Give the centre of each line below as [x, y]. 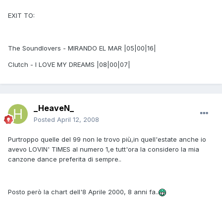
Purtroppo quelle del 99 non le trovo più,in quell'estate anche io [107, 139]
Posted [45, 120]
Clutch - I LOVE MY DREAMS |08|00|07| [69, 64]
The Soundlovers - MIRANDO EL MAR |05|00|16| [82, 48]
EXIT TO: [21, 15]
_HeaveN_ [54, 108]
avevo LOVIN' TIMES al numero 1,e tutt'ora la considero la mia [104, 149]
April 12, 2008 [78, 120]
